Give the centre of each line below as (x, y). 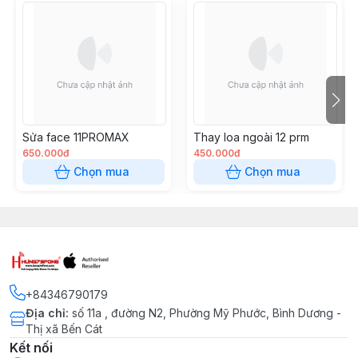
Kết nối (31, 348)
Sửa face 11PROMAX (76, 137)
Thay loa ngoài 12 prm (251, 137)
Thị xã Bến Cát (64, 329)
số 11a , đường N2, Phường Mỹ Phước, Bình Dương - (207, 313)
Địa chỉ (46, 313)
